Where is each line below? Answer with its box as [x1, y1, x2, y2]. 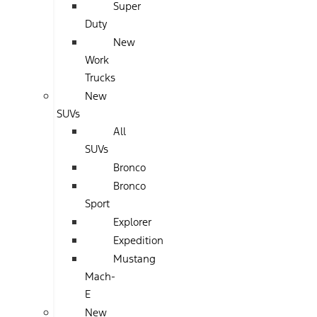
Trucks [85, 71, 115, 84]
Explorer [113, 215, 151, 229]
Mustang [113, 252, 156, 265]
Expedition [113, 234, 163, 247]
